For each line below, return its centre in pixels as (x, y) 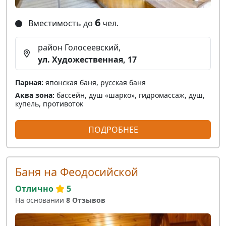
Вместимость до (61, 23)
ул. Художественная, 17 (87, 60)
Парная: (29, 83)
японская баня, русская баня (95, 83)
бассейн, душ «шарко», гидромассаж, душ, (130, 95)
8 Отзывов (86, 200)
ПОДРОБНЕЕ (113, 130)
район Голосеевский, (79, 48)
